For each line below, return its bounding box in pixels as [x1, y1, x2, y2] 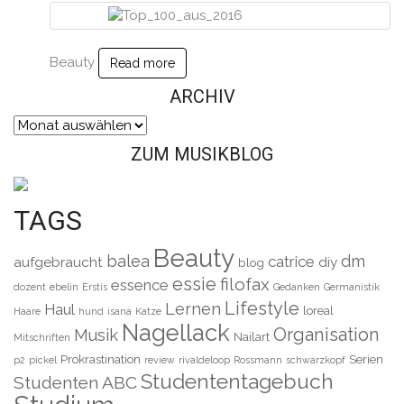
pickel [29, 354, 57, 366]
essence [111, 276, 169, 295]
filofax [220, 274, 270, 296]
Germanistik [324, 281, 380, 293]
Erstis [82, 281, 107, 293]
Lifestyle [225, 298, 299, 320]
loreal [303, 303, 334, 318]
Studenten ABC [14, 372, 137, 394]
